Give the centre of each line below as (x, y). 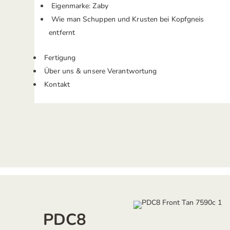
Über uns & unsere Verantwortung (101, 71)
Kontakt (57, 84)
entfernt (62, 33)
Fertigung (60, 58)
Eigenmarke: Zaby (80, 6)
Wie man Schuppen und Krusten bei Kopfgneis (128, 19)
